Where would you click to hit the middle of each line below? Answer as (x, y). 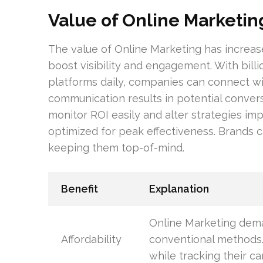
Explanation (179, 189)
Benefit (79, 189)
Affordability (91, 239)
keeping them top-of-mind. (116, 148)
